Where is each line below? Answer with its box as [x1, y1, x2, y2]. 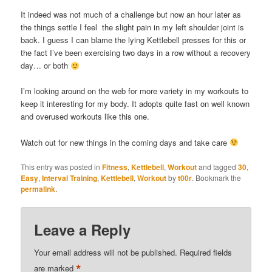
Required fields [180, 246, 233, 258]
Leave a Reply [34, 219, 131, 240]
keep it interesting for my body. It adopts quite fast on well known [21, 98, 250, 110]
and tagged [197, 161, 239, 172]
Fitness [102, 161, 128, 172]
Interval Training [42, 172, 98, 183]
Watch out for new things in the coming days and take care [21, 136, 230, 148]
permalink [21, 183, 56, 194]
